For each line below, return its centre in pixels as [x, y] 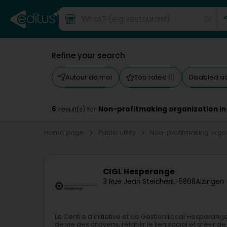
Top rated [151, 77]
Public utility [118, 133]
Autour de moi [89, 77]
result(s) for [77, 109]
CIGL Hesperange [139, 172]
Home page [65, 133]
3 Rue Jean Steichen [138, 182]
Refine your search [88, 55]
